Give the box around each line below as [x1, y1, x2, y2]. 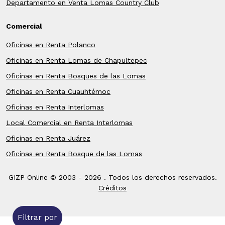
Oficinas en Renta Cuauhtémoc [6, 87, 110, 95]
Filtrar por [18, 212, 57, 222]
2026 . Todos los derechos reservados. [84, 173, 217, 181]
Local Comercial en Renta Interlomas [6, 119, 133, 127]
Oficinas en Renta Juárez [6, 134, 90, 142]
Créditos [98, 184, 127, 192]
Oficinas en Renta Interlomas [6, 103, 104, 111]
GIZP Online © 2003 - [8, 173, 84, 181]
